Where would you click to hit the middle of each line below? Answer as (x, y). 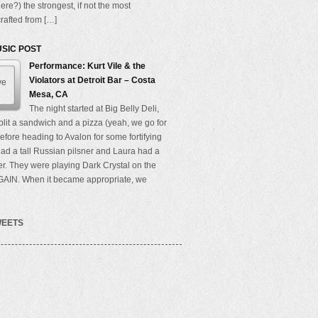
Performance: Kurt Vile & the (87, 66)
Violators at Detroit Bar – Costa (92, 80)
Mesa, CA (49, 94)
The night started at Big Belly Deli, (94, 109)
